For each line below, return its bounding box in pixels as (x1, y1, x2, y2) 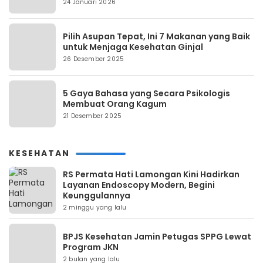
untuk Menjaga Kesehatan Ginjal (63, 41, 203, 53)
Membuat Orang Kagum (63, 97, 167, 110)
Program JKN (63, 241, 119, 253)
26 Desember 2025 (63, 54, 124, 63)
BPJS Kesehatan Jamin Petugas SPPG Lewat (63, 230, 251, 242)
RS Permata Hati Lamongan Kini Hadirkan (63, 168, 240, 180)
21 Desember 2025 (63, 111, 122, 120)
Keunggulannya (63, 189, 130, 201)
